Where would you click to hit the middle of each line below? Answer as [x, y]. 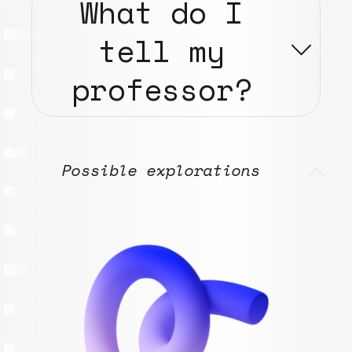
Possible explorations [161, 170]
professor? [161, 89]
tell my [162, 50]
